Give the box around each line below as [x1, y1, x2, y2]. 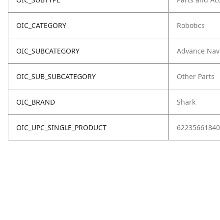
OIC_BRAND [16, 97, 55, 107]
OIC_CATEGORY [16, 21, 66, 30]
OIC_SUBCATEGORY [16, 46, 80, 55]
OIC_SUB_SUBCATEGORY [16, 72, 96, 81]
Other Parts [177, 72, 215, 81]
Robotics [177, 21, 205, 30]
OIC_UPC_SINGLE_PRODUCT [16, 123, 107, 132]
